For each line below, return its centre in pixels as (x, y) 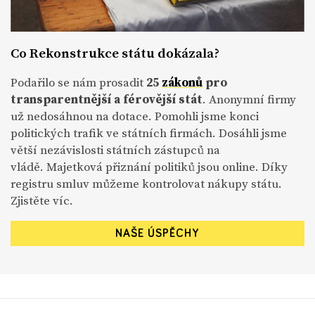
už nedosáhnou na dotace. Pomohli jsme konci (135, 116)
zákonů (182, 83)
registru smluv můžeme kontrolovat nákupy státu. (146, 184)
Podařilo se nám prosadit (78, 83)
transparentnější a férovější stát (107, 99)
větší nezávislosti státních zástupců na (115, 150)
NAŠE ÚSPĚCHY (157, 234)
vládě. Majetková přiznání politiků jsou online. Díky (149, 167)
